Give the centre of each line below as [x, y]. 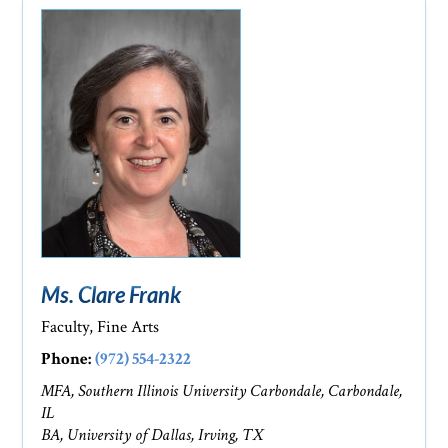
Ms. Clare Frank [111, 295]
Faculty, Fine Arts [100, 327]
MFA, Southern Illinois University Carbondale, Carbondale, [222, 391]
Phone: [66, 359]
